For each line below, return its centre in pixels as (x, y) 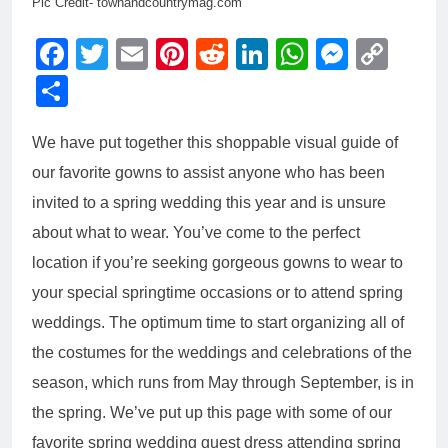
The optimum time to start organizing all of (256, 323)
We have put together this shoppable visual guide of (215, 143)
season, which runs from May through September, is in (223, 383)
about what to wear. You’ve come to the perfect (196, 233)
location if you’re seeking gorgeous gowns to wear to (217, 263)
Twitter (155, 54)
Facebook (139, 54)
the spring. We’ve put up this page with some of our (212, 413)
